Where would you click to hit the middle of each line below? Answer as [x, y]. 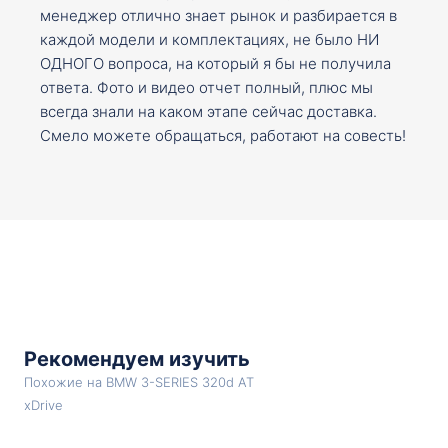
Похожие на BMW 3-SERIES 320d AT [139, 381]
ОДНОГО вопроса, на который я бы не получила [215, 63]
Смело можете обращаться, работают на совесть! [223, 135]
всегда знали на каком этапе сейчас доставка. [208, 111]
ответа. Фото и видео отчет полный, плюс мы [206, 87]
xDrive [43, 404]
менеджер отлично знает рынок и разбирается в [218, 15]
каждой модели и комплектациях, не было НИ [209, 39]
